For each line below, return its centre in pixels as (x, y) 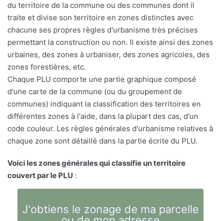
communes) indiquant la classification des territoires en (104, 104)
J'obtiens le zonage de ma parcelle (110, 209)
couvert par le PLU (40, 175)
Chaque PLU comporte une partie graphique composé (102, 79)
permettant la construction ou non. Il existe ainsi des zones (110, 42)
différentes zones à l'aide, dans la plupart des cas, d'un (103, 116)
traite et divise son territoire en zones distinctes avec (100, 17)
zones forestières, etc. (47, 67)
